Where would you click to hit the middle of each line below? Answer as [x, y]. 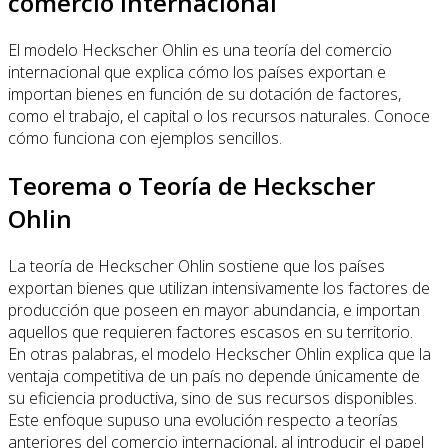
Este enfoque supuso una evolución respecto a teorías [203, 419]
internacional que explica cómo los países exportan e [197, 71]
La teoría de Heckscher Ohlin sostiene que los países [196, 265]
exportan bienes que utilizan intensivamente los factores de [219, 287]
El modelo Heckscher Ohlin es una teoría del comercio [200, 49]
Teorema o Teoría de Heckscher [191, 185]
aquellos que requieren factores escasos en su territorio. [210, 331]
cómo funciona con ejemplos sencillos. [145, 137]
